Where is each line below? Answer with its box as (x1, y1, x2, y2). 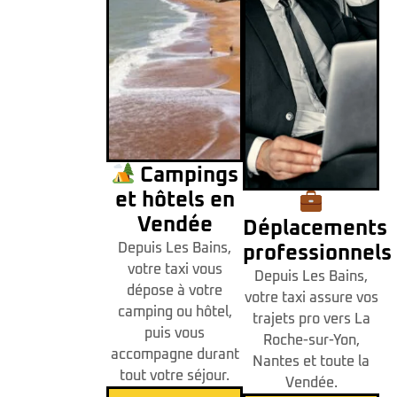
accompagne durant (110, 346, 239, 362)
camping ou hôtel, (117, 304, 232, 319)
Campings (135, 164, 239, 186)
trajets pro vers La (252, 311, 370, 326)
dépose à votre (127, 283, 222, 298)
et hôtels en (114, 189, 235, 211)
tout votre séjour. (120, 368, 230, 383)
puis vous (144, 325, 205, 340)
